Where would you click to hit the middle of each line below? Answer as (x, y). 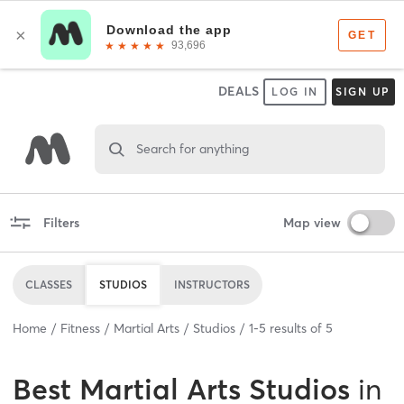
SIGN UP (363, 92)
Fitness (80, 328)
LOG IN (295, 92)
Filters (61, 222)
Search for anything (192, 148)
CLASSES (49, 284)
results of (296, 328)
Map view (312, 222)
